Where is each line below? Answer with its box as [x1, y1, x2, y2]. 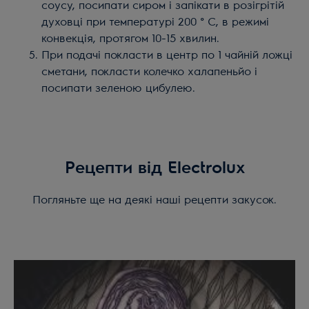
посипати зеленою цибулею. [41, 83, 195, 94]
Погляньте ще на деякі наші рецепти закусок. [32, 195, 277, 206]
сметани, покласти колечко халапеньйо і [41, 66, 257, 78]
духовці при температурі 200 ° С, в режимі [41, 17, 269, 28]
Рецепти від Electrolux [64, 160, 245, 177]
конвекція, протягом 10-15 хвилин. [41, 33, 219, 45]
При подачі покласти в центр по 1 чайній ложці [41, 50, 292, 61]
